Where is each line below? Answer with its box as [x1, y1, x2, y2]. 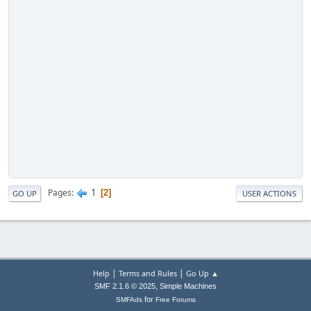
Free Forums [155, 296, 196, 304]
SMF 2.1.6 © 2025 [94, 282, 155, 291]
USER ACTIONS [242, 187, 296, 199]
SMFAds [115, 296, 142, 304]
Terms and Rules [118, 268, 177, 279]
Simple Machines [160, 282, 217, 291]
